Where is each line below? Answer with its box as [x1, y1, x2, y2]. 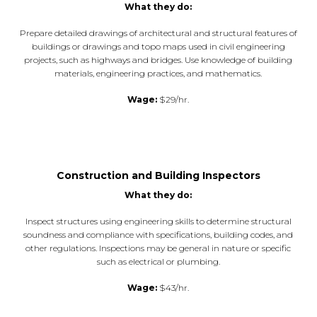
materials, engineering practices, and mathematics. [54, 67, 263, 79]
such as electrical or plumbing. [96, 255, 220, 267]
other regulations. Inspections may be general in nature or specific [25, 242, 292, 253]
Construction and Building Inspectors [56, 168, 260, 182]
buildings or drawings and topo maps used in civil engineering [31, 40, 285, 52]
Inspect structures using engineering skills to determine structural [25, 215, 292, 226]
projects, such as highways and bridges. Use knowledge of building [24, 54, 293, 65]
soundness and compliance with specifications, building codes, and [23, 229, 294, 240]
